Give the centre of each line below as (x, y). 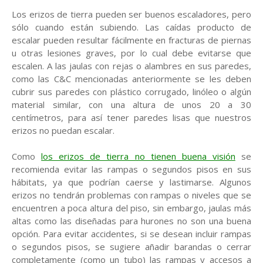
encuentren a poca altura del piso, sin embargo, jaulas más (131, 208)
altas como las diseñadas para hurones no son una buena (131, 220)
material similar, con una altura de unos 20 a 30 (131, 104)
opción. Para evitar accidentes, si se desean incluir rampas (131, 233)
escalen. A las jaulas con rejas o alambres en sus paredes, (131, 65)
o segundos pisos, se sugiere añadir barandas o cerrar (131, 246)
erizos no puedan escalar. (63, 130)
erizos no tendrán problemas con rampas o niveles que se (131, 195)
